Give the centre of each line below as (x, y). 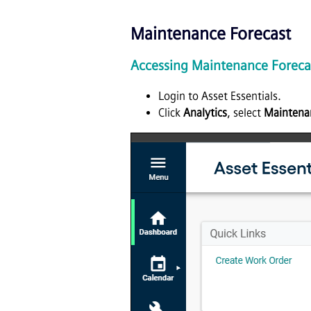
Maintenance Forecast (211, 33)
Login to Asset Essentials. (220, 96)
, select (245, 113)
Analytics (205, 113)
